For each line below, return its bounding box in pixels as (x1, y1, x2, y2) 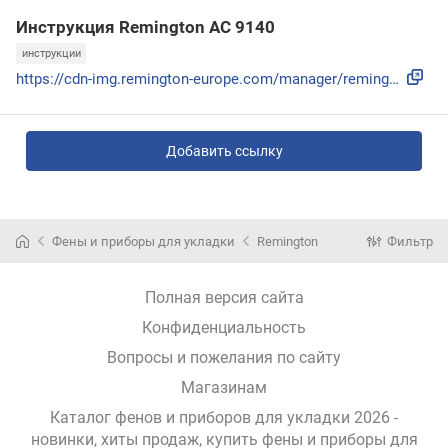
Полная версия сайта (144, 288, 304, 307)
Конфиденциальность (142, 318, 306, 337)
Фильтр (387, 233, 433, 249)
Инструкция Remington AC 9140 (16, 16, 275, 37)
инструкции (21, 46, 81, 60)
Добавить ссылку (165, 142, 283, 159)
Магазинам (181, 378, 267, 397)
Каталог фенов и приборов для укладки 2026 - (50, 408, 398, 427)
